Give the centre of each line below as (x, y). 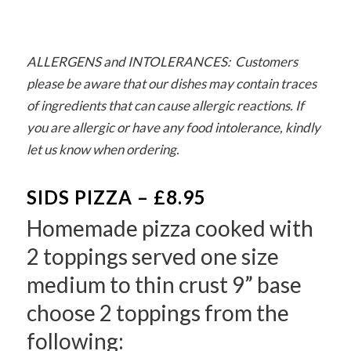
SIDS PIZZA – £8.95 (116, 197)
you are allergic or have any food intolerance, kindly (173, 127)
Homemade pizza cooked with (170, 228)
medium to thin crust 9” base (164, 285)
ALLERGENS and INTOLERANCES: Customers (162, 61)
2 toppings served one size (152, 257)
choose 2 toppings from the (157, 313)
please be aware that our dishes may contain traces (171, 83)
